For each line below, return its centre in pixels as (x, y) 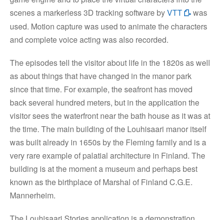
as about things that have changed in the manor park (101, 76)
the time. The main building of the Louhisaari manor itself (108, 129)
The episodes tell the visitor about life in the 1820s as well (110, 63)
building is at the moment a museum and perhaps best (104, 169)
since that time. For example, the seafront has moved (101, 89)
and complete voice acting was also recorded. (89, 40)
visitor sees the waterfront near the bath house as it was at (110, 116)
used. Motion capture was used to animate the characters (109, 27)
